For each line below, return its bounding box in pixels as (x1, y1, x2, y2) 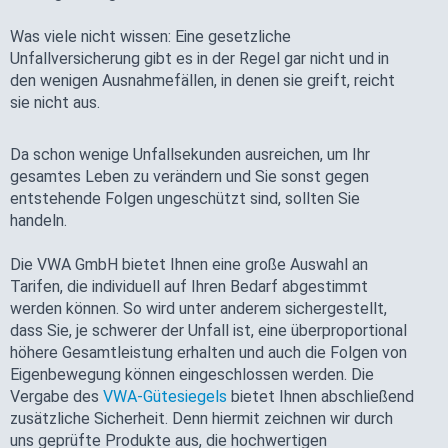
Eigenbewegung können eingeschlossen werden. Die (10, 364, 374, 384)
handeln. (10, 210, 67, 230)
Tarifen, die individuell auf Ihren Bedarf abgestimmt (10, 276, 368, 296)
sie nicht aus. (10, 92, 100, 112)
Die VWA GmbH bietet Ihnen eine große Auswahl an (10, 254, 368, 274)
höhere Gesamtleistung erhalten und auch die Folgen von (10, 342, 407, 362)
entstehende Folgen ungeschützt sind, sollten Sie (10, 188, 360, 208)
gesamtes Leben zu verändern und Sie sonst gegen (10, 166, 369, 186)
